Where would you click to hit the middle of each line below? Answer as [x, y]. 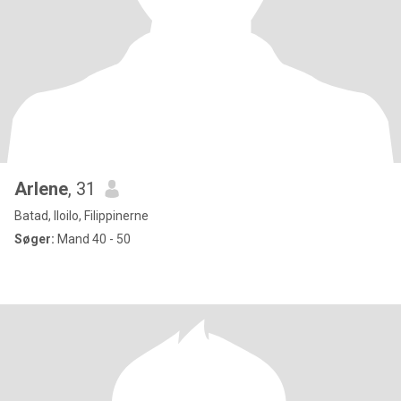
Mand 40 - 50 [93, 239]
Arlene [41, 189]
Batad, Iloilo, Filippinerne [81, 216]
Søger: [34, 239]
